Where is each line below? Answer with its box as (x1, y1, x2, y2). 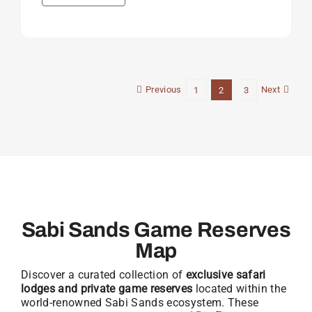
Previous (146, 84, 182, 95)
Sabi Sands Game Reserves (21, 219, 291, 242)
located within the (192, 282, 287, 296)
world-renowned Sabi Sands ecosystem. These (20, 296, 259, 310)
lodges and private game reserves (20, 282, 193, 296)
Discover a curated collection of (20, 268, 186, 282)
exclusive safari (185, 268, 266, 282)
